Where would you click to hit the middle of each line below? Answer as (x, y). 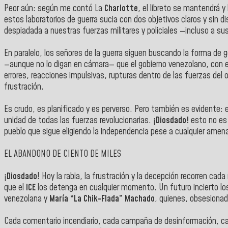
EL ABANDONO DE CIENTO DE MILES (63, 154)
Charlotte (121, 8)
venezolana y (27, 199)
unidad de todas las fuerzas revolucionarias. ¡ (80, 120)
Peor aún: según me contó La (54, 8)
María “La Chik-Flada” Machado (102, 199)
